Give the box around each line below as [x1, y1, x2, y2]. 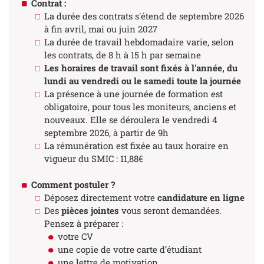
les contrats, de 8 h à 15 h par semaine [44, 48, 201, 61]
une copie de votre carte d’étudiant [57, 243, 202, 256]
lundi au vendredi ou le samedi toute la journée [44, 74, 241, 87]
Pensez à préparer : [44, 217, 123, 230]
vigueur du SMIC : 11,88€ [44, 152, 143, 164]
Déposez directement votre [44, 192, 157, 204]
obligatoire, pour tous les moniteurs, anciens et [44, 100, 236, 113]
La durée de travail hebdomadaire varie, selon [44, 35, 234, 48]
